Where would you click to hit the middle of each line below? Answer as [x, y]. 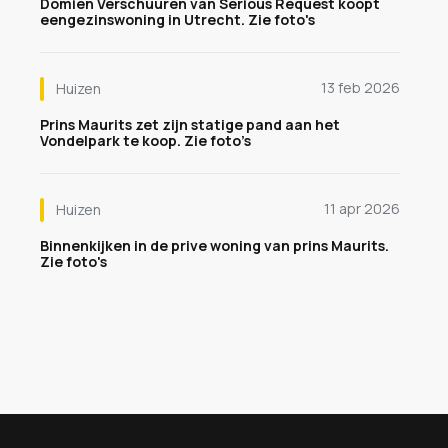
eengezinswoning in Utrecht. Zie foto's [177, 19]
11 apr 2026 [362, 208]
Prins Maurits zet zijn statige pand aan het [190, 124]
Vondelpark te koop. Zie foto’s [145, 140]
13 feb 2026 [360, 87]
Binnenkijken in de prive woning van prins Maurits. [214, 245]
